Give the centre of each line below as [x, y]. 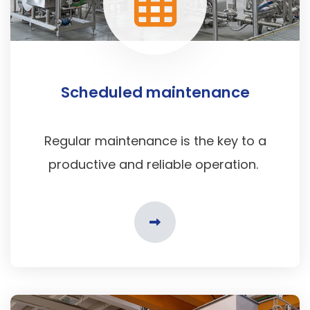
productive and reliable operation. [155, 165]
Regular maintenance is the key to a [155, 141]
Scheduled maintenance [155, 93]
